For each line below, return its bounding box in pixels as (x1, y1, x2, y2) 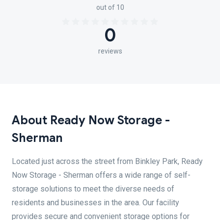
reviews (98, 47, 122, 55)
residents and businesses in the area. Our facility (12, 198, 179, 207)
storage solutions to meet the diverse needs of (12, 184, 174, 193)
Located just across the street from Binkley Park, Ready (12, 157, 203, 166)
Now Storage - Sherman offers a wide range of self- (12, 170, 191, 180)
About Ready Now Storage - (12, 113, 170, 128)
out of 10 (96, 3, 124, 11)
